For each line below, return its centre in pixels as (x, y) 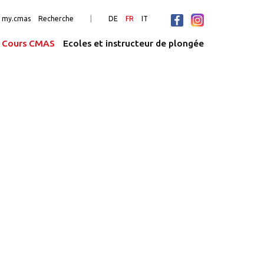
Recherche (56, 19)
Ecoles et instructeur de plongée (133, 43)
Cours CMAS (29, 43)
